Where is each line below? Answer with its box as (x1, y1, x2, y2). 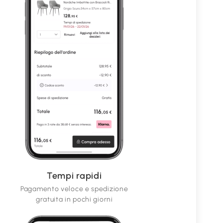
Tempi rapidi (47, 170, 102, 182)
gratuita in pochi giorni (35, 195, 113, 204)
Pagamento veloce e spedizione (20, 185, 128, 194)
